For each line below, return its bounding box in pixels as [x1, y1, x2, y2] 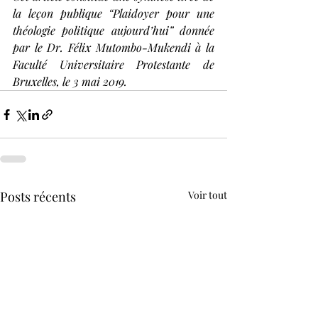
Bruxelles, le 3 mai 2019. [13, 74, 127, 89]
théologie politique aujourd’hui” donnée [13, 23, 214, 38]
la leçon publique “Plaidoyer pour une [13, 6, 214, 21]
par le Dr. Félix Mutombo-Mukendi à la [13, 40, 214, 55]
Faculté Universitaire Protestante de [13, 57, 214, 72]
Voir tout [188, 188, 227, 202]
